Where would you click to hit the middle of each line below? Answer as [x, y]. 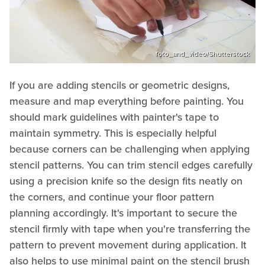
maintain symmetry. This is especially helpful [113, 133]
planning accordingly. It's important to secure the [123, 213]
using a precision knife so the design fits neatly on [126, 181]
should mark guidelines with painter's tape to [114, 117]
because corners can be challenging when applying [130, 149]
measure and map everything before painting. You [127, 101]
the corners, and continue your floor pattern [112, 197]
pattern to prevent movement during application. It [128, 245]
